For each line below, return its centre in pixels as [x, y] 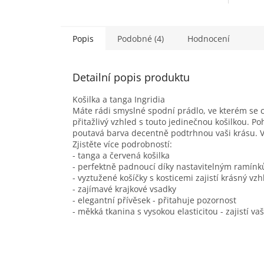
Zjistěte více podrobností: [122, 144]
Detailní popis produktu [131, 77]
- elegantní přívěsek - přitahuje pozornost [154, 200]
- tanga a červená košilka [121, 155]
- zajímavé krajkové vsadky [124, 189]
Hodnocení [209, 38]
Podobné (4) [141, 38]
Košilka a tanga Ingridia [119, 99]
